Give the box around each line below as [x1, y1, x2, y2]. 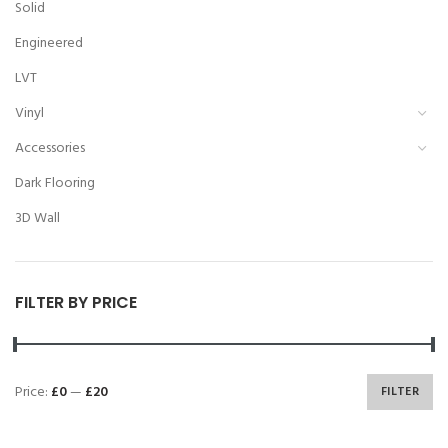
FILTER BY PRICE [15, 291, 137, 315]
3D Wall [15, 207, 60, 231]
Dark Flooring [15, 172, 95, 196]
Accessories [15, 137, 85, 161]
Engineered [15, 32, 83, 56]
